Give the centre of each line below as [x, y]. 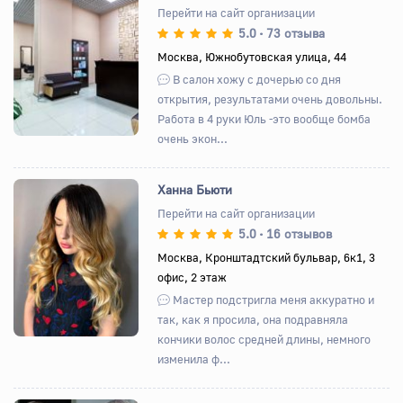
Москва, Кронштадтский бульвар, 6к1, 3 [267, 257]
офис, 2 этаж [193, 277]
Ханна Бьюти [195, 189]
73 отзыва [296, 32]
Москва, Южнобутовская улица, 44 [252, 56]
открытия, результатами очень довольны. [270, 99]
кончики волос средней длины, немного [264, 339]
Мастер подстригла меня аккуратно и [273, 299]
